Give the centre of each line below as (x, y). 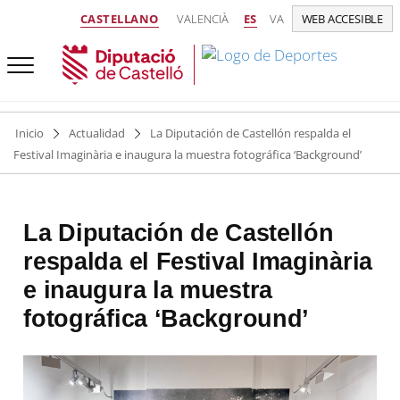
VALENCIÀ (202, 19)
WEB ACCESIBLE (342, 19)
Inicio (29, 133)
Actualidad (97, 133)
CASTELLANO (119, 19)
